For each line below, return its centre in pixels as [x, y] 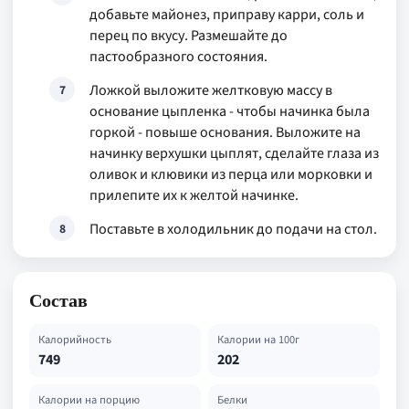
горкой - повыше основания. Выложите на [225, 132]
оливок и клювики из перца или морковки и [231, 174]
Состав [58, 300]
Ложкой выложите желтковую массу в [211, 90]
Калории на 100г [258, 340]
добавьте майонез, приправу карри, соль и [227, 15]
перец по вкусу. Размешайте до [189, 36]
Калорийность [75, 340]
